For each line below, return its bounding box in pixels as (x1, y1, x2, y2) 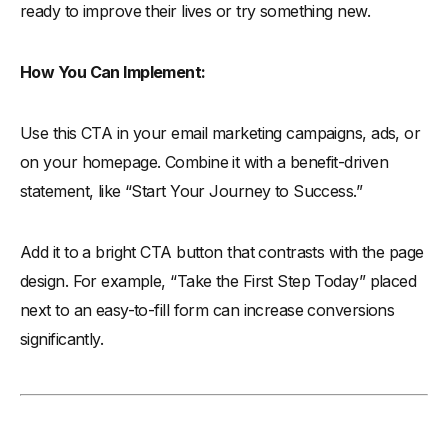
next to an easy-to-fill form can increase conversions (20, 300, 395, 321)
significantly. (20, 329, 104, 350)
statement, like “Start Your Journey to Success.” (20, 181, 363, 202)
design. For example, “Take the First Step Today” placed (20, 271, 417, 292)
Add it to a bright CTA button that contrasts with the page (20, 242, 424, 263)
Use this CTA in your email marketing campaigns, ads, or (20, 123, 421, 144)
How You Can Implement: (20, 62, 206, 83)
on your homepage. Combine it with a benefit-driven (20, 152, 389, 173)
